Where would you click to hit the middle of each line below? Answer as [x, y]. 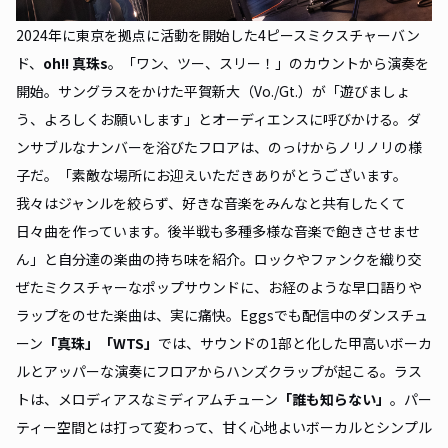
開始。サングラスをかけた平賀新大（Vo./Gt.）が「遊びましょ [213, 91]
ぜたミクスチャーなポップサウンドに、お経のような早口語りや [219, 287]
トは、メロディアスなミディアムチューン [147, 399]
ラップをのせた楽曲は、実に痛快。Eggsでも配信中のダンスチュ [222, 315]
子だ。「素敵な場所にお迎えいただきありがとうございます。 [211, 175]
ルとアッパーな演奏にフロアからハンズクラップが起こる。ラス [219, 371]
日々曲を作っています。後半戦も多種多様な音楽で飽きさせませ [218, 231]
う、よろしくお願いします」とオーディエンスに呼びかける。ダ [218, 119]
